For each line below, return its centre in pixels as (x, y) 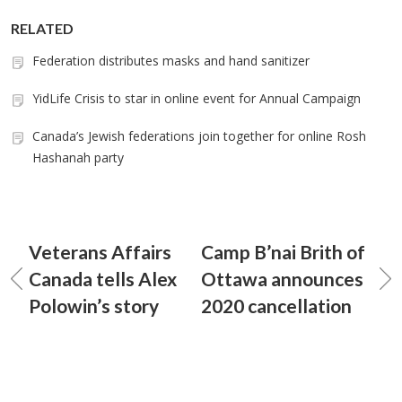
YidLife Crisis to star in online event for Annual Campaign (197, 98)
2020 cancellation (276, 306)
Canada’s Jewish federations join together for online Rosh (199, 136)
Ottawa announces (282, 279)
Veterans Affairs (100, 252)
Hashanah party (78, 157)
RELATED (42, 28)
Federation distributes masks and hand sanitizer (171, 61)
